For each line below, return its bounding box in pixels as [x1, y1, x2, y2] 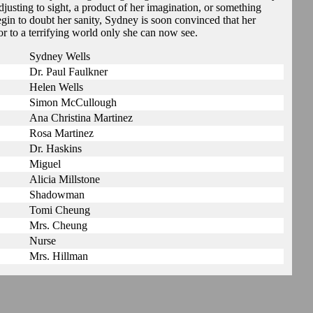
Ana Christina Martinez [29, 112, 133, 124]
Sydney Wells [29, 50, 90, 62]
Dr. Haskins [29, 143, 82, 154]
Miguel [29, 158, 61, 170]
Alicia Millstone [29, 173, 100, 185]
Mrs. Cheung [29, 219, 87, 231]
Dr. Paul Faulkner [29, 66, 108, 78]
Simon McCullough [29, 96, 117, 108]
